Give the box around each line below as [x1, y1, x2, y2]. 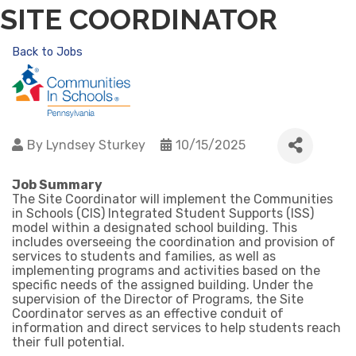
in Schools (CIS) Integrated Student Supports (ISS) [12, 205, 314, 221]
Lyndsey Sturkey [46, 137, 145, 153]
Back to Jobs [12, 44, 83, 59]
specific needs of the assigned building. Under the [12, 277, 313, 292]
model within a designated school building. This [12, 219, 297, 235]
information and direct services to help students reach [12, 319, 341, 335]
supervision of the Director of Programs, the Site [12, 291, 304, 307]
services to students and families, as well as [12, 248, 276, 264]
